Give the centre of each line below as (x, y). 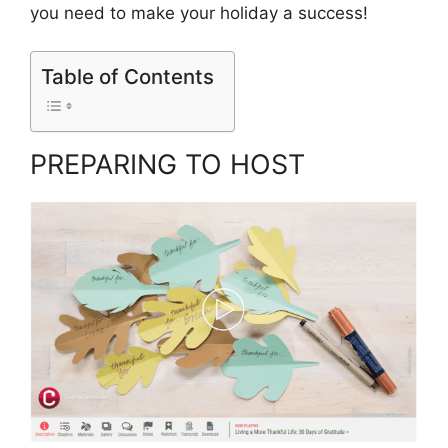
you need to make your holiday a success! (199, 12)
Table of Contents (127, 76)
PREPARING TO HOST (167, 164)
